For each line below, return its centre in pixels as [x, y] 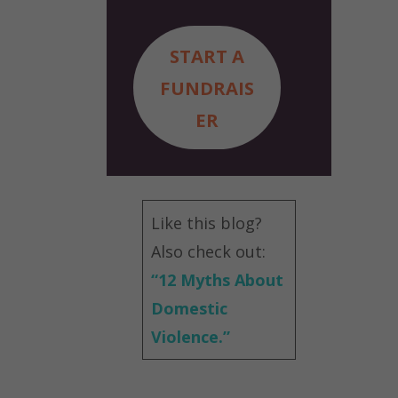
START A [207, 56]
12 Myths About [221, 280]
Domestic [189, 309]
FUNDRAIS [207, 88]
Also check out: [208, 252]
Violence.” [191, 337]
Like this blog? [207, 223]
